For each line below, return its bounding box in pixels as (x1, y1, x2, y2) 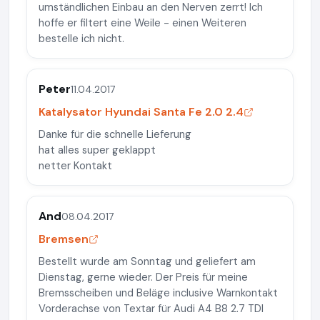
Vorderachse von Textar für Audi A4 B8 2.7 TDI (39, 301, 264, 316)
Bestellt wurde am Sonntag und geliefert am (39, 254, 256, 269)
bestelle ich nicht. (39, 31, 124, 46)
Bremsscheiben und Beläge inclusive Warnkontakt (39, 286, 278, 300)
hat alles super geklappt (39, 143, 156, 157)
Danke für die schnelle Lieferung (39, 127, 191, 141)
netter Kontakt (39, 159, 112, 173)
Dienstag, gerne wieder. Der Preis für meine (39, 270, 248, 284)
